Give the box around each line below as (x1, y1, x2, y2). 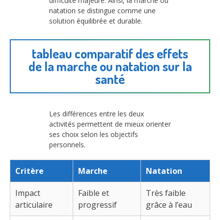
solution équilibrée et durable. (49, 16, 142, 26)
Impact (15, 188, 40, 199)
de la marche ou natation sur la (28, 57, 192, 74)
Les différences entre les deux (49, 109, 144, 119)
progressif (78, 199, 117, 211)
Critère (15, 165, 44, 177)
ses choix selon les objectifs (49, 130, 138, 139)
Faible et (78, 188, 109, 199)
